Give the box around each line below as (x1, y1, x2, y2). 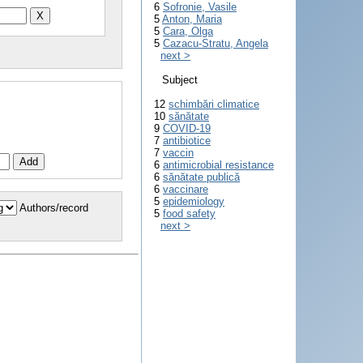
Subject (162, 74, 198, 86)
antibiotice (163, 135, 211, 147)
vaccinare (163, 183, 208, 195)
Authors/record (19, 201, 88, 214)
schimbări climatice (169, 98, 259, 110)
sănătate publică (163, 171, 240, 183)
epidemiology (163, 195, 224, 207)
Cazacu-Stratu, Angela (163, 37, 268, 49)
